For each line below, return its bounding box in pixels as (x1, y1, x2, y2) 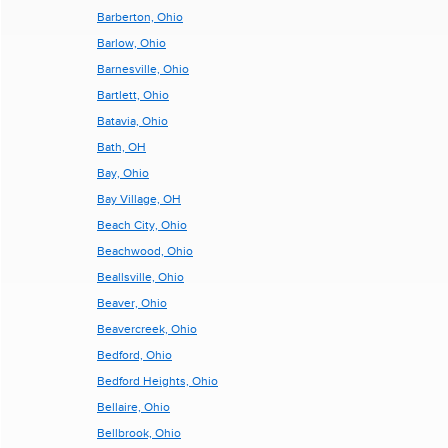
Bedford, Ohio (97, 348, 172, 362)
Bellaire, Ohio (97, 400, 170, 414)
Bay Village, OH (97, 192, 181, 206)
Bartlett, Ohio (97, 88, 169, 102)
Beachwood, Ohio (97, 244, 193, 258)
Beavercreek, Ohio (97, 322, 197, 336)
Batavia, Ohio (97, 114, 168, 128)
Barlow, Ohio (97, 36, 166, 50)
